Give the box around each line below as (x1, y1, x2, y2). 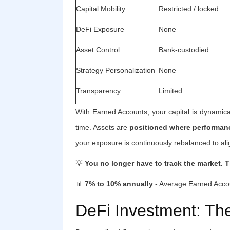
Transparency (76, 86, 121, 95)
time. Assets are (75, 123, 130, 131)
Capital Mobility (76, 4, 125, 13)
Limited (159, 86, 182, 95)
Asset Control (76, 45, 120, 54)
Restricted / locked (159, 4, 219, 13)
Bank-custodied (159, 45, 209, 54)
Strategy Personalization (76, 66, 155, 74)
